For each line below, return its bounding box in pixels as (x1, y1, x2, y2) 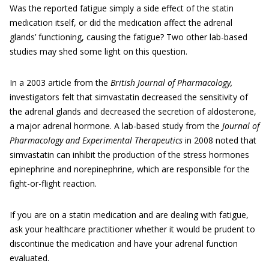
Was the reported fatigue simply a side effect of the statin (10, 2, 234, 14)
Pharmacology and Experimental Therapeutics (10, 134, 183, 146)
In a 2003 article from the (10, 77, 110, 88)
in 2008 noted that (183, 134, 256, 146)
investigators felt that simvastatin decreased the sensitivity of (10, 91, 248, 103)
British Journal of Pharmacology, (110, 77, 232, 88)
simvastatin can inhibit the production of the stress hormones (10, 149, 249, 160)
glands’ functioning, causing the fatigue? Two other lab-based (10, 31, 247, 43)
